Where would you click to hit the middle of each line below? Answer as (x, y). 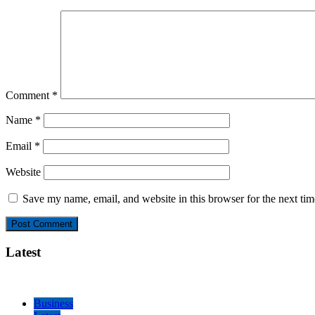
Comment (29, 96)
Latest (23, 252)
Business (53, 303)
